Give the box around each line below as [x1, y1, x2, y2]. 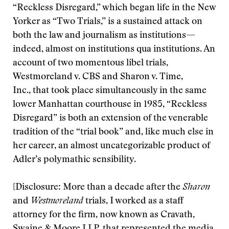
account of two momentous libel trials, [13, 59, 168, 68]
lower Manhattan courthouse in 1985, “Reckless [13, 100, 207, 109]
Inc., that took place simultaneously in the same [13, 86, 207, 96]
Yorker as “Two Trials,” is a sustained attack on [13, 17, 202, 27]
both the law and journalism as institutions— [13, 31, 195, 40]
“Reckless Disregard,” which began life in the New [13, 4, 216, 13]
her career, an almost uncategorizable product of [13, 142, 210, 151]
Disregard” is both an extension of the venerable [13, 114, 208, 123]
